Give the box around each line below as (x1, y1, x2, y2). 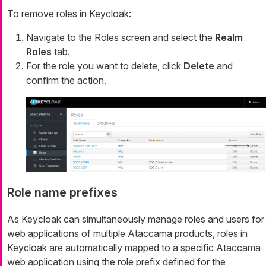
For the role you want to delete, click (26, 60, 183, 72)
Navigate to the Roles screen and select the (26, 31, 215, 44)
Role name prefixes (7, 185, 118, 200)
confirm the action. (26, 74, 106, 87)
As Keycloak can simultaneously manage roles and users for (7, 213, 264, 226)
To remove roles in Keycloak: (7, 8, 131, 20)
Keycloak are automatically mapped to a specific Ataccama (7, 242, 261, 254)
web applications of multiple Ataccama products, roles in (7, 227, 248, 240)
